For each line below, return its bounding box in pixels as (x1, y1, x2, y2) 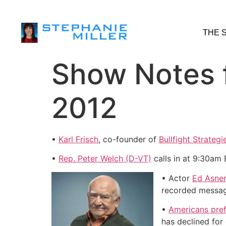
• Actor (161, 173, 192, 183)
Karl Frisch (59, 134, 98, 144)
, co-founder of (98, 134, 159, 144)
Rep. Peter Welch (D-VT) (59, 153, 151, 164)
